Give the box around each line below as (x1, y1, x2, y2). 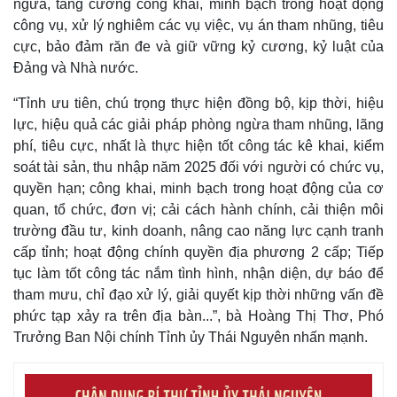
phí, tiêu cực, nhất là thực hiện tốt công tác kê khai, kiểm (13, 138, 384, 154)
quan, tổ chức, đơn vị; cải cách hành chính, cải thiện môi (13, 202, 384, 218)
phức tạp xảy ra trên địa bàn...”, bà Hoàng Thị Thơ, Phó (13, 308, 384, 324)
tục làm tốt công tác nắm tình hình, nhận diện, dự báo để (13, 266, 384, 282)
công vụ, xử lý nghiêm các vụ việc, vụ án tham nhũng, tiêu (13, 18, 384, 34)
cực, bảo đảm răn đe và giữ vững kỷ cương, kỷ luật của (13, 39, 384, 55)
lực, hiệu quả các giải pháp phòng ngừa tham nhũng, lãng (13, 117, 384, 133)
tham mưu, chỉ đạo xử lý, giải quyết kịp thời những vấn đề (13, 287, 384, 303)
